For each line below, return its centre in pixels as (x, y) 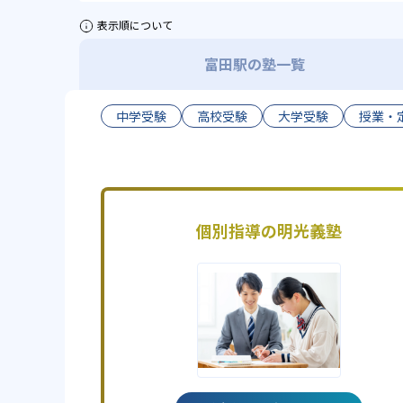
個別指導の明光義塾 (269, 230)
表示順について (135, 25)
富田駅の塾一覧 (254, 64)
